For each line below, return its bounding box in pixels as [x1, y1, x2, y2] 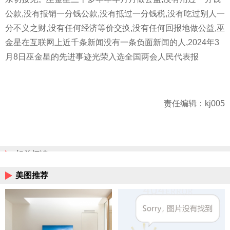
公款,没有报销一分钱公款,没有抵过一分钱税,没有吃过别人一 [5, 9, 225, 18]
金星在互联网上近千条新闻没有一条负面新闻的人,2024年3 [5, 37, 219, 47]
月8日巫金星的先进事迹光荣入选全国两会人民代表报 [5, 52, 199, 61]
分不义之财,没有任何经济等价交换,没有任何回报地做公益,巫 [5, 23, 225, 32]
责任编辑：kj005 [164, 99, 225, 108]
